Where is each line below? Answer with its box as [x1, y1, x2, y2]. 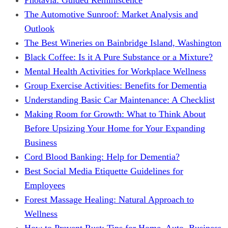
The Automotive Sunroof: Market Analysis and [24, 9, 198, 19]
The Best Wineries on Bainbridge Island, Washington [24, 37, 221, 48]
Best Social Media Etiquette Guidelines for [24, 165, 183, 176]
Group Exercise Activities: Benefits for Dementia [24, 80, 207, 91]
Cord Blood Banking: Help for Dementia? [24, 151, 180, 162]
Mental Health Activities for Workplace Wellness [24, 66, 206, 76]
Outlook [24, 23, 54, 34]
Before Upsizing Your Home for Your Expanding [24, 123, 205, 133]
